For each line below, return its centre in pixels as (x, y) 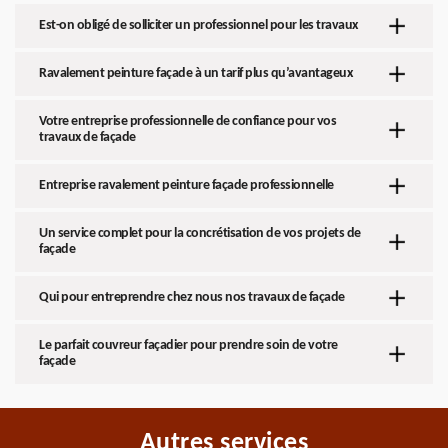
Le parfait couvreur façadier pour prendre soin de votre (188, 345)
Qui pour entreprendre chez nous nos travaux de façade (192, 297)
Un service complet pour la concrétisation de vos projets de (200, 233)
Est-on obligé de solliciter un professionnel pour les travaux (198, 25)
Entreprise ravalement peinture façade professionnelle (186, 185)
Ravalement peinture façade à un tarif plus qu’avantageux (195, 73)
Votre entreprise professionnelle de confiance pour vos (187, 121)
